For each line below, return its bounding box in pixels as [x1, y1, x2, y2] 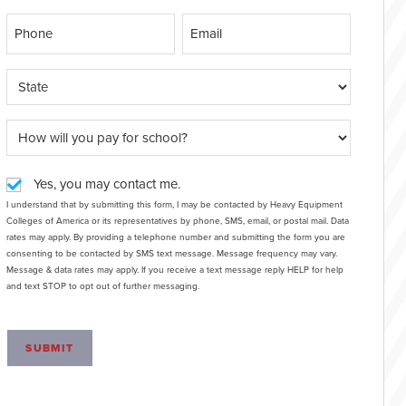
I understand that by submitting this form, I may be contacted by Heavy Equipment [6, 198, 343, 212]
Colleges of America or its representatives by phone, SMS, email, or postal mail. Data [6, 214, 350, 228]
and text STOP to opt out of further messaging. [6, 279, 200, 294]
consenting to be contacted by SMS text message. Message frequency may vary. [6, 246, 338, 261]
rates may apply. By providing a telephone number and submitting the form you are [6, 230, 74, 245]
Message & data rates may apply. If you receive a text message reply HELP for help [6, 263, 344, 277]
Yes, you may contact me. [34, 174, 181, 195]
